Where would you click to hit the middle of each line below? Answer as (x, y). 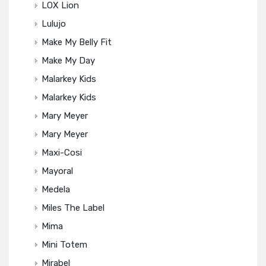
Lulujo (54, 24)
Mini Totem (64, 245)
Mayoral (57, 171)
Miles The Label (73, 208)
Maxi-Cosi (62, 153)
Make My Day (68, 61)
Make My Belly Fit (77, 42)
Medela (56, 189)
